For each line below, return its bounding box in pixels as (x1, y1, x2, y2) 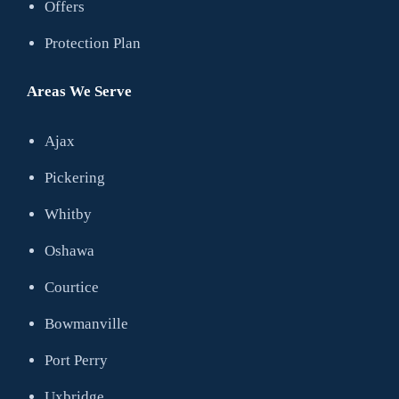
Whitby (45, 206, 92, 223)
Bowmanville (45, 315, 128, 332)
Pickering (45, 169, 105, 186)
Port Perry (45, 352, 108, 369)
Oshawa (45, 242, 94, 259)
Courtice (45, 279, 99, 296)
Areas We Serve (27, 83, 132, 100)
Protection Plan (45, 35, 141, 52)
